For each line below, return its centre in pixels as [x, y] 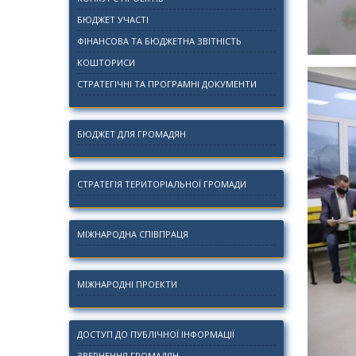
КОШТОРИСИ [106, 62]
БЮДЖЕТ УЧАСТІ [113, 19]
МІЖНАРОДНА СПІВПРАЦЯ [133, 234]
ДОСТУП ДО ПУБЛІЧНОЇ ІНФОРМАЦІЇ [156, 334]
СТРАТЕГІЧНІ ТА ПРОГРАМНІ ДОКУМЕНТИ [167, 84]
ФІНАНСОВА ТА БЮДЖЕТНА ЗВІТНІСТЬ [159, 41]
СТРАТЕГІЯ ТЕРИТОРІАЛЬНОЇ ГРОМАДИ [162, 184]
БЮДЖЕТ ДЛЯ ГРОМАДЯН [132, 134]
